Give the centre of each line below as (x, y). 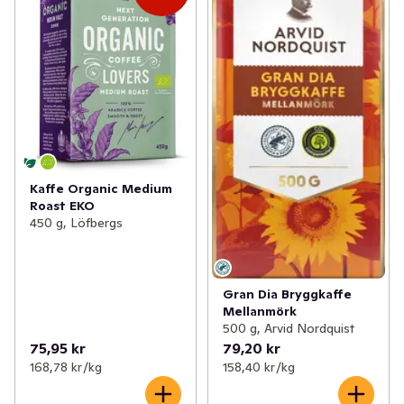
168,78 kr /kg (66, 367)
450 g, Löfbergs (76, 222)
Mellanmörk (259, 312)
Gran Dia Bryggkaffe (287, 294)
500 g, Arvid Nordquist (288, 329)
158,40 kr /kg (258, 367)
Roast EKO (62, 205)
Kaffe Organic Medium (101, 188)
